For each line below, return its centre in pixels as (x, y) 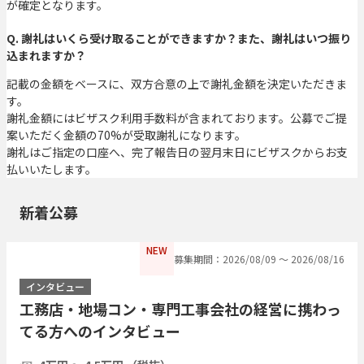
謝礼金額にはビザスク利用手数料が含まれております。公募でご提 (177, 117)
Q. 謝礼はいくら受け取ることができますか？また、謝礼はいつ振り (179, 38)
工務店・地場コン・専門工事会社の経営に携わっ (180, 308)
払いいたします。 (52, 169)
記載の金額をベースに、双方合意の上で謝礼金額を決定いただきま (177, 83)
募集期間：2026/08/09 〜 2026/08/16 (259, 258)
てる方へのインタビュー (100, 330)
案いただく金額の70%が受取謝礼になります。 (126, 134)
